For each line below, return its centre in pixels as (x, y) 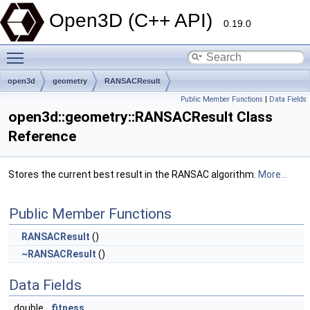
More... (273, 174)
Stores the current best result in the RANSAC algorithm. (133, 174)
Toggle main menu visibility (90, 51)
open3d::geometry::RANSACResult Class (140, 117)
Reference (42, 136)
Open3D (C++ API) (136, 20)
